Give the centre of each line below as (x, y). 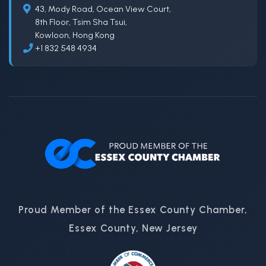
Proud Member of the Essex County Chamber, (133, 210)
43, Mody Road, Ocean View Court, (103, 9)
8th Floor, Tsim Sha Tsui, (81, 22)
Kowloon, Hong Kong (75, 35)
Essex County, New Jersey (133, 228)
